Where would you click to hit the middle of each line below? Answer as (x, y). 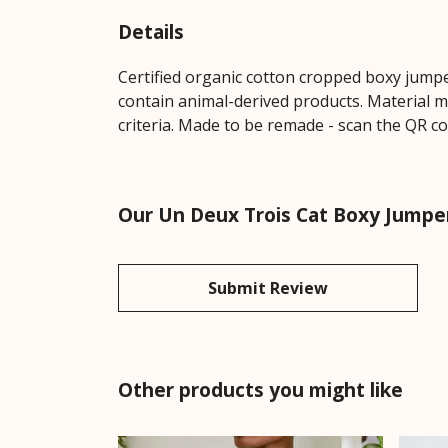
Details (151, 31)
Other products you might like (260, 389)
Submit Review (268, 287)
